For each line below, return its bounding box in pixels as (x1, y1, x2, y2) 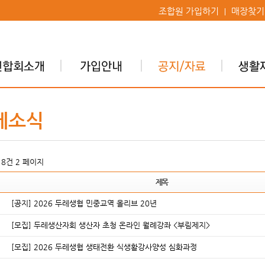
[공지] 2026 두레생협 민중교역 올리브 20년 (11, 199, 157, 208)
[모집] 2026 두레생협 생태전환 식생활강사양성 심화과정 (11, 243, 197, 251)
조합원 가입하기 (158, 6, 219, 16)
